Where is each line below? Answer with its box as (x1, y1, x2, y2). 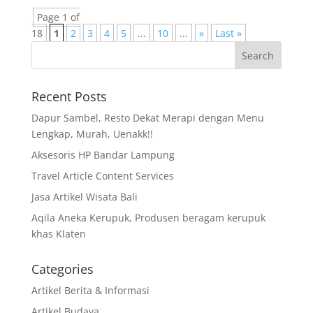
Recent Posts (31, 87, 107, 105)
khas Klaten (31, 226, 86, 240)
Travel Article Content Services (31, 168, 174, 182)
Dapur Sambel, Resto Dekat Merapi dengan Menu (31, 110, 264, 124)
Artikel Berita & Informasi (31, 283, 150, 297)
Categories (31, 260, 94, 277)
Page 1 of (36, 10, 80, 24)
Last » (214, 26, 242, 40)
